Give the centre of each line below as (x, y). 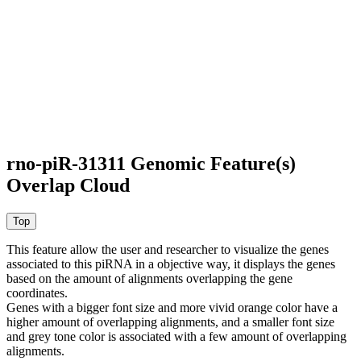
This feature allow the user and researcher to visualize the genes (168, 249)
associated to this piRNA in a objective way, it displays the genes (171, 263)
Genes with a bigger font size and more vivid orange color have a (172, 307)
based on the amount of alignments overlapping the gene (149, 278)
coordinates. (37, 293)
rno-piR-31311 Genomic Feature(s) (151, 163)
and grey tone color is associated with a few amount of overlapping (176, 336)
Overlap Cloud (68, 185)
